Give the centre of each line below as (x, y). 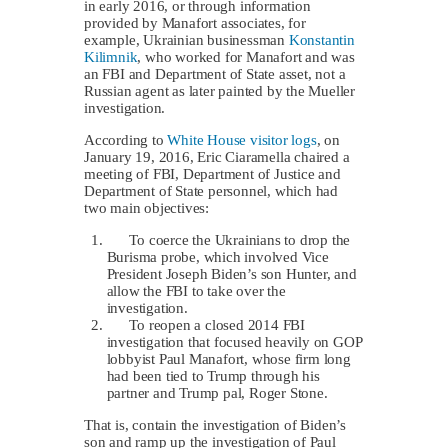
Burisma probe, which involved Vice (217, 256)
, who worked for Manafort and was (246, 56)
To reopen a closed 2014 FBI (205, 324)
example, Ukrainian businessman (186, 39)
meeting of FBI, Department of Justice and (212, 173)
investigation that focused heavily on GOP (234, 341)
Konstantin (321, 39)
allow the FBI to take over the (196, 290)
